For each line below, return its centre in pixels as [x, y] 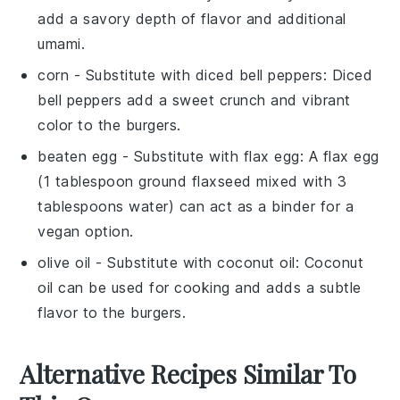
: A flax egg [339, 156]
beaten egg [78, 156]
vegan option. [86, 231]
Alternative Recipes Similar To [188, 373]
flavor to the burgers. [112, 312]
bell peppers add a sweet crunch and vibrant [194, 100]
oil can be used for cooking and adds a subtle [200, 287]
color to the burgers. [109, 125]
